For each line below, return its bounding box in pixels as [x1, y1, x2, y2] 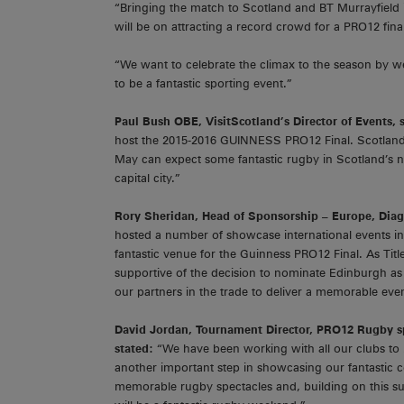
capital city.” [115, 171, 180, 186]
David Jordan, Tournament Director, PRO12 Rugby [115, 323, 393, 337]
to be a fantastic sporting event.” [115, 77, 292, 91]
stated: [115, 342, 157, 356]
